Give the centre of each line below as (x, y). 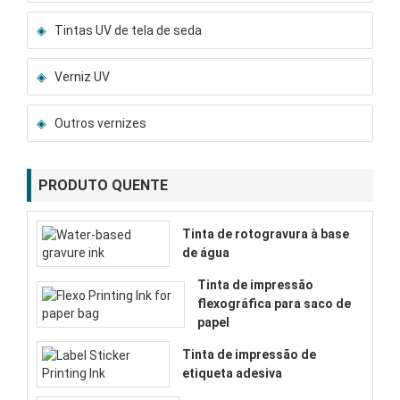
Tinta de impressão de (250, 355)
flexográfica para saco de (274, 304)
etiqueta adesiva (233, 374)
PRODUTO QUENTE (103, 186)
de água (206, 253)
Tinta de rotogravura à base (266, 234)
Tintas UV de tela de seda (128, 31)
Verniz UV (82, 77)
